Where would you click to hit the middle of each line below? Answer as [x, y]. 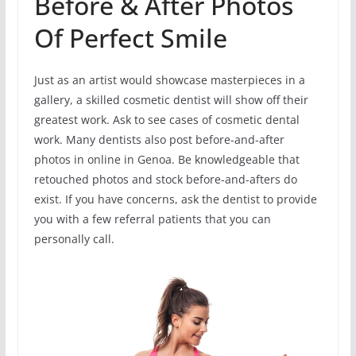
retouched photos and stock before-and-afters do [165, 180]
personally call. [74, 239]
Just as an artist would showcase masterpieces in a [169, 80]
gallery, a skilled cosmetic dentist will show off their [171, 100]
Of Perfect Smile [130, 38]
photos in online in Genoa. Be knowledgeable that [166, 160]
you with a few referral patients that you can [152, 219]
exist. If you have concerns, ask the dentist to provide [175, 199]
